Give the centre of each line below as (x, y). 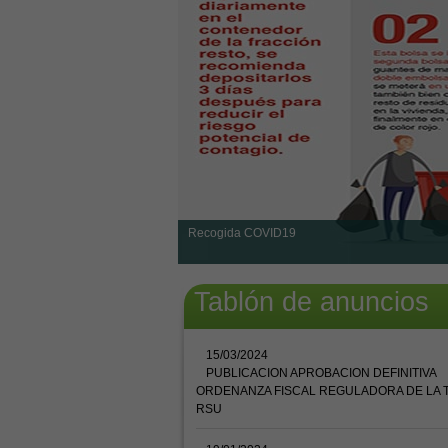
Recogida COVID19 (242, 233)
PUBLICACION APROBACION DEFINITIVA (321, 373)
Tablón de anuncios (311, 302)
